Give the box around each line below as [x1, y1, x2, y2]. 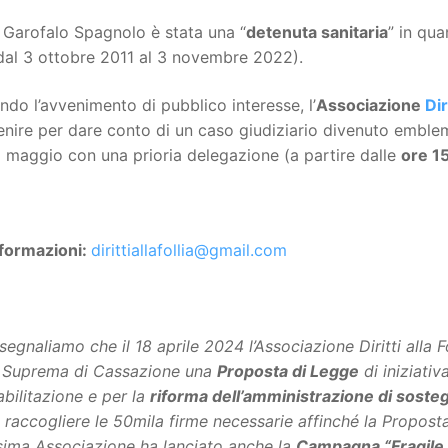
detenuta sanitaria [246, 22, 388, 43]
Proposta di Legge [217, 360, 359, 381]
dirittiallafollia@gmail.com [91, 240, 287, 261]
